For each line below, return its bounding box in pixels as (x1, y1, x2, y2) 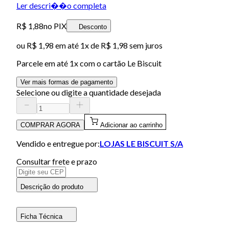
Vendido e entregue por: (16, 138, 100, 148)
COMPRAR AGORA (20, 121, 80, 129)
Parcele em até (16, 58, 70, 68)
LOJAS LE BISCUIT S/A (100, 138, 183, 148)
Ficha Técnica (20, 212, 62, 220)
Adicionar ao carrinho (100, 121, 163, 129)
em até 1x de (54, 40, 99, 50)
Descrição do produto (20, 182, 83, 191)
